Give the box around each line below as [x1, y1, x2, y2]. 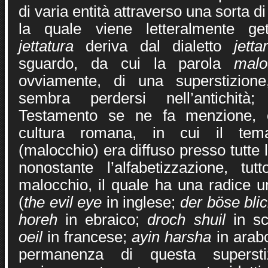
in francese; [42, 229, 132, 245]
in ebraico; [57, 211, 148, 228]
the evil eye [24, 194, 102, 211]
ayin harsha [132, 229, 212, 245]
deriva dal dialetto [86, 38, 234, 54]
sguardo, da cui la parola [19, 55, 234, 72]
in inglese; [102, 194, 181, 211]
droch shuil [147, 211, 226, 228]
